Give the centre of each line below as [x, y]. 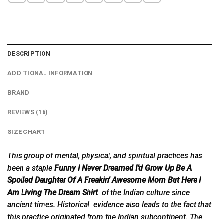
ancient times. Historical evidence [66, 204]
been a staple [31, 168]
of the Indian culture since [145, 192]
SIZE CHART [26, 131]
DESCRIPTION [29, 53]
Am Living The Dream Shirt [54, 192]
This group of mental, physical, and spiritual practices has [105, 155]
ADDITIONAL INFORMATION [50, 73]
